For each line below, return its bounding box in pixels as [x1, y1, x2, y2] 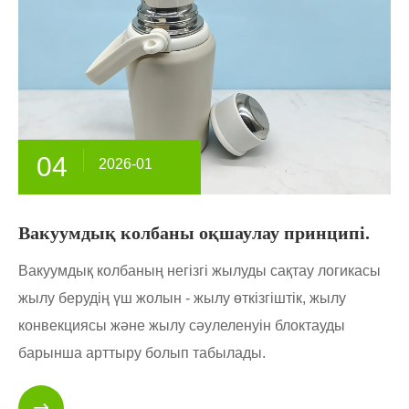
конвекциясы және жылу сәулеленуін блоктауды [18, 318, 345, 334]
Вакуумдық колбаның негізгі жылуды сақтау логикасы [18, 263, 381, 279]
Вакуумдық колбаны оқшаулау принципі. [18, 223, 370, 244]
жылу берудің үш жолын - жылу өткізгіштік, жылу [18, 290, 346, 307]
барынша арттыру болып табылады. [18, 345, 266, 362]
